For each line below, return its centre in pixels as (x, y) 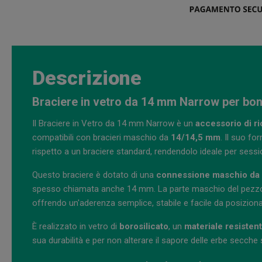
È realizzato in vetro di (76, 227)
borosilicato (144, 227)
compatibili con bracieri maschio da (101, 138)
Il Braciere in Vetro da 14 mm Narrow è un (114, 124)
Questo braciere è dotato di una (94, 175)
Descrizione (87, 78)
